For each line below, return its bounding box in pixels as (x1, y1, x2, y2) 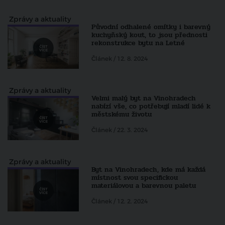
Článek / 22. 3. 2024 (91, 126, 148, 135)
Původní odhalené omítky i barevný (91, 22, 211, 33)
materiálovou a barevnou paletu (91, 180, 196, 191)
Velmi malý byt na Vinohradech (91, 93, 196, 104)
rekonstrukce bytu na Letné (91, 38, 185, 49)
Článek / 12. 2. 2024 (91, 197, 148, 206)
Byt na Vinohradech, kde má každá (91, 164, 206, 175)
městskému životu (91, 109, 152, 120)
